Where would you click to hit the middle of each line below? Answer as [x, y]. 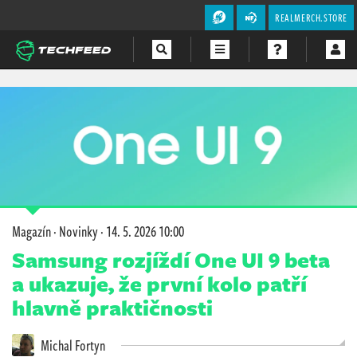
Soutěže [31, 171]
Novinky [78, 231]
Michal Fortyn [72, 345]
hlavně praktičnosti [112, 307]
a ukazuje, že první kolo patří [159, 283]
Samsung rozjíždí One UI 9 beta [171, 259]
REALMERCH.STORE [311, 18]
